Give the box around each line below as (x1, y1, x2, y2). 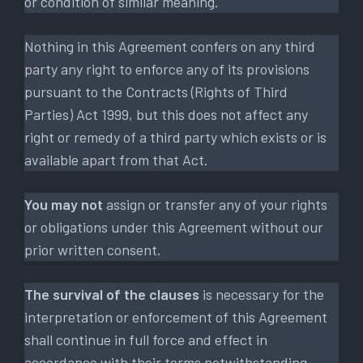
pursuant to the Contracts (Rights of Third (24, 82, 288, 100)
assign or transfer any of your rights (103, 194, 327, 213)
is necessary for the (199, 284, 324, 303)
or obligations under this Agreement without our (24, 217, 323, 236)
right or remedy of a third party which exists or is (24, 127, 327, 146)
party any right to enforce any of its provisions (24, 59, 310, 78)
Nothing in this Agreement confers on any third (24, 36, 315, 55)
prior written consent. (24, 240, 161, 258)
